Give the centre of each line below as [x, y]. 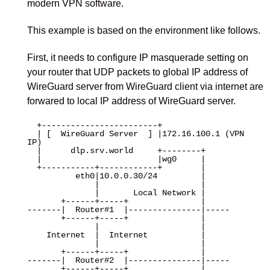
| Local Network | [61, 193]
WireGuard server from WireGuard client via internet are [145, 86]
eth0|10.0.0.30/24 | [51, 176]
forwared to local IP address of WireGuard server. [131, 101]
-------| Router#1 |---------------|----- [128, 210]
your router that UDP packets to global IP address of [137, 72]
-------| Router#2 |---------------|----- [128, 260]
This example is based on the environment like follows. [143, 30]
